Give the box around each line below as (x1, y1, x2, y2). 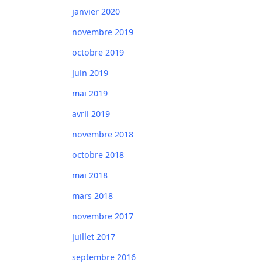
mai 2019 (72, 87, 108, 99)
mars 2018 (72, 189, 113, 202)
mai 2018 (72, 169, 108, 181)
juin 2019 (72, 67, 108, 79)
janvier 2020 (72, 5, 120, 18)
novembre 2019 (72, 26, 133, 38)
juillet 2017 (72, 230, 115, 243)
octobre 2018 (72, 149, 124, 161)
